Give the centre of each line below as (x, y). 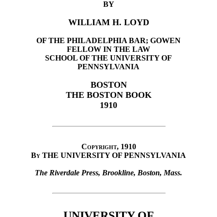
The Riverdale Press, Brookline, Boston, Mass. (108, 173)
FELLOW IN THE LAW (108, 49)
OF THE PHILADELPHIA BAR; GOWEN (108, 41)
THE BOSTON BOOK (108, 95)
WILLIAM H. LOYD (108, 23)
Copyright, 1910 (108, 147)
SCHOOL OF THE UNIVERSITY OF (108, 58)
